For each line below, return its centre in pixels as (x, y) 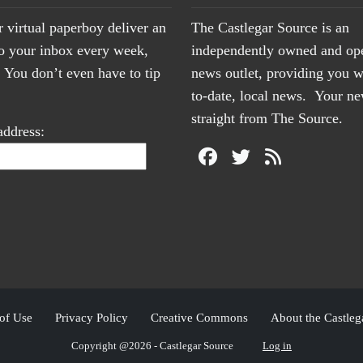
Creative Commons (199, 318)
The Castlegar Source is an (270, 28)
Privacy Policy (91, 318)
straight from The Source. (267, 119)
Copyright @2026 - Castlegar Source (152, 346)
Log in (277, 346)
